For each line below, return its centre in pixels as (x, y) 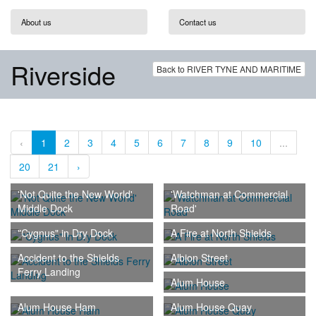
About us (36, 22)
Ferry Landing (49, 271)
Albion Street (199, 257)
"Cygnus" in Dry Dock (65, 232)
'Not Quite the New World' (75, 194)
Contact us (198, 22)
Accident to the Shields (68, 257)
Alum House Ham (57, 306)
